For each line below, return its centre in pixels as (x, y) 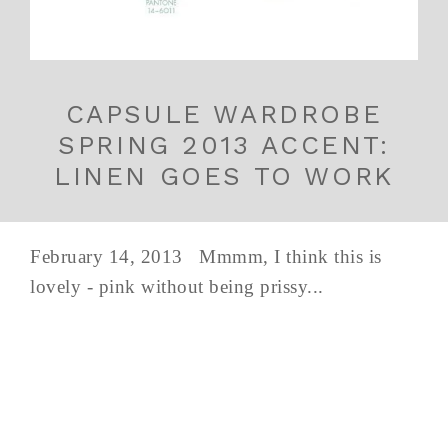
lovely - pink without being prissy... (182, 287)
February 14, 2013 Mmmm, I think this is (206, 257)
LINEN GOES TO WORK (224, 176)
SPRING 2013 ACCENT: (224, 145)
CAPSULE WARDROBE (224, 114)
